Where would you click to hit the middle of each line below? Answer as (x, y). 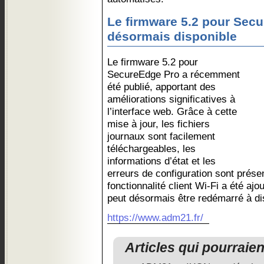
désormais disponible (172, 37)
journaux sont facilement (161, 136)
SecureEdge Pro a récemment (174, 74)
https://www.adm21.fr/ (155, 217)
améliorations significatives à (171, 99)
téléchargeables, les (151, 148)
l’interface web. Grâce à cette (172, 111)
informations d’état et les (161, 161)
